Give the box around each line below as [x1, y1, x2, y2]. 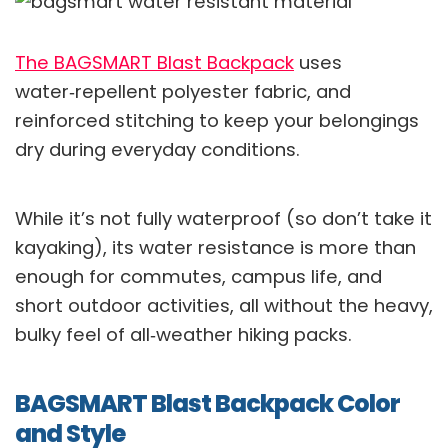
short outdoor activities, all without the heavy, [15, 293, 433, 319]
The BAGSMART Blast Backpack [15, 50, 294, 76]
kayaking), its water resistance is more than [15, 235, 416, 261]
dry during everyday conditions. [15, 137, 300, 163]
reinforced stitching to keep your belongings [15, 108, 419, 134]
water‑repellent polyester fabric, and [15, 79, 351, 105]
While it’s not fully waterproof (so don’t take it [15, 206, 432, 232]
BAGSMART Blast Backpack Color [15, 387, 400, 421]
